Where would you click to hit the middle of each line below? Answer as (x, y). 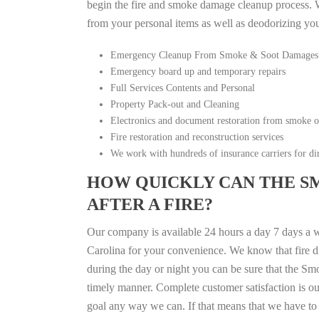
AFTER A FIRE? (150, 204)
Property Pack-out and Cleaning (174, 104)
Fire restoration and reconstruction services (197, 137)
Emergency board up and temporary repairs (198, 71)
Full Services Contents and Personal (182, 88)
